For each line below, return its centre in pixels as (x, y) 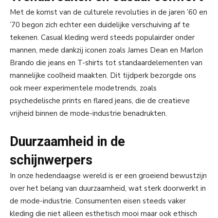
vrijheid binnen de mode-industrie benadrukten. (88, 114)
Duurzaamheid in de (67, 142)
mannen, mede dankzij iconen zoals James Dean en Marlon (106, 50)
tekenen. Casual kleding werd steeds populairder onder (102, 38)
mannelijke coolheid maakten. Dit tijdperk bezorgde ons (103, 76)
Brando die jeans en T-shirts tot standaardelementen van (106, 63)
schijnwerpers (51, 160)
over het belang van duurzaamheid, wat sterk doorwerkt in (108, 189)
